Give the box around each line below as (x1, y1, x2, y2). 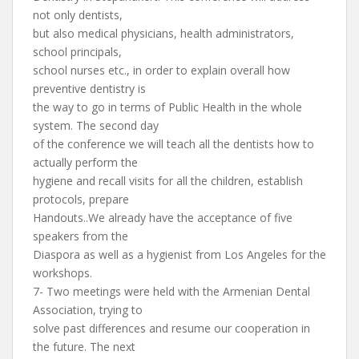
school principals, (33, 44, 122, 59)
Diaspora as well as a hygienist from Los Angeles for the (33, 247, 326, 262)
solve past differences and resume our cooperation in (33, 321, 310, 336)
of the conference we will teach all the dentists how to (33, 136, 314, 151)
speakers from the (33, 228, 128, 244)
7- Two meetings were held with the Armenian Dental (33, 284, 310, 299)
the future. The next (33, 339, 135, 354)
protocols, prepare (33, 192, 129, 207)
